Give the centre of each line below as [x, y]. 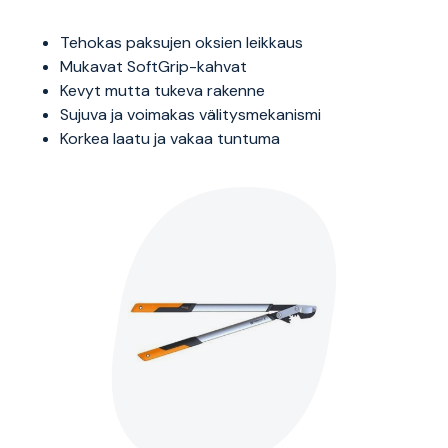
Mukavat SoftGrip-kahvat [153, 67]
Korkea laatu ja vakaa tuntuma [170, 139]
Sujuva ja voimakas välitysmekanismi [190, 115]
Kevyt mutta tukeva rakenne [162, 91]
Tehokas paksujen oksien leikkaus [181, 43]
